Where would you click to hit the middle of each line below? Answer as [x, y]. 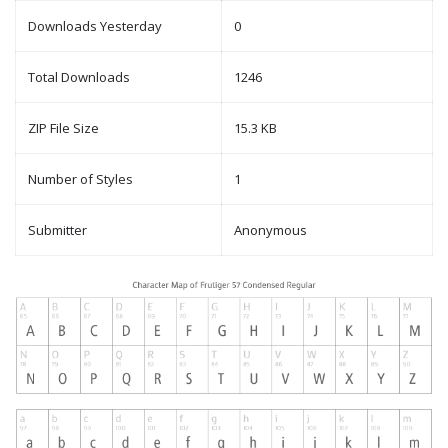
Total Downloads [79, 77]
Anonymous [270, 230]
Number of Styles [80, 179]
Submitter [57, 230]
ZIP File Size [63, 128]
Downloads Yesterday [95, 26]
